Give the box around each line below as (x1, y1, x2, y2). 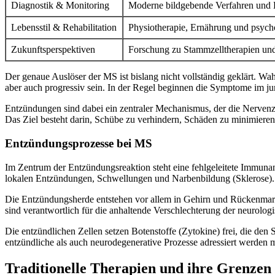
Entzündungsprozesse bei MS (5, 136, 152, 150)
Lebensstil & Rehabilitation (11, 22, 117, 33)
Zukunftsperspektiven (11, 44, 95, 55)
